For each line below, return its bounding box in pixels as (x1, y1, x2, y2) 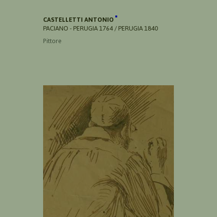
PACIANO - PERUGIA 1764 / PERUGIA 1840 (43, 25, 158, 32)
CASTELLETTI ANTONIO (43, 16, 115, 24)
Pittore (43, 37, 62, 45)
